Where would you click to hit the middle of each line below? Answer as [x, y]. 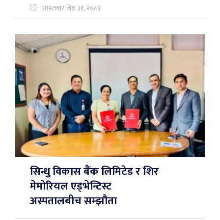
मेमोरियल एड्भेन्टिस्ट [71, 186]
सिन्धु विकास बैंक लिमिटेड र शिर [94, 172]
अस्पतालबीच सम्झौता [73, 201]
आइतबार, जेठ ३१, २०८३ [71, 8]
